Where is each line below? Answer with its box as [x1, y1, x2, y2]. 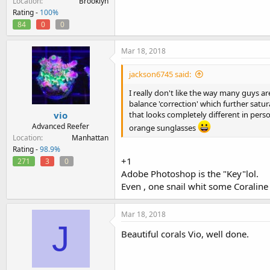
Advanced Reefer [32, 121, 89, 131]
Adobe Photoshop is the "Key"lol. [121, 167, 259, 180]
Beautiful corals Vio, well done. [121, 227, 249, 240]
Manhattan [72, 132, 108, 143]
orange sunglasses [129, 122, 198, 133]
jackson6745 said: [129, 69, 191, 80]
